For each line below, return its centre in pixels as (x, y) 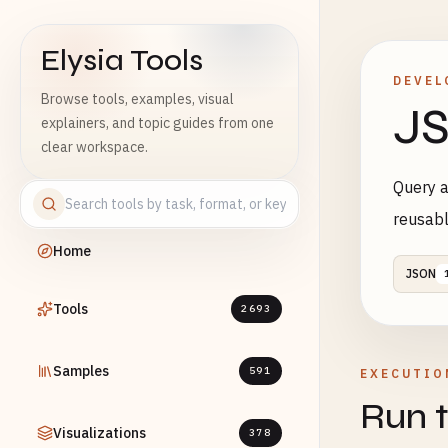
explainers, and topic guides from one (157, 123)
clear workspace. (94, 147)
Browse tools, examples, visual (137, 99)
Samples (81, 371)
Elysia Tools (122, 60)
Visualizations (99, 433)
